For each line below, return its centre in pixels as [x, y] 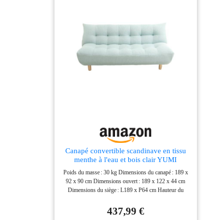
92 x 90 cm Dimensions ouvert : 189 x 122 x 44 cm [126, 181]
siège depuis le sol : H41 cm [125, 199]
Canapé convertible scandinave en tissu [125, 151]
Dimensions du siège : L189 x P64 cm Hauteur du [125, 190]
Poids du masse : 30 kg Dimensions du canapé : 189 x [125, 173]
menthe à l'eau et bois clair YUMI [126, 160]
